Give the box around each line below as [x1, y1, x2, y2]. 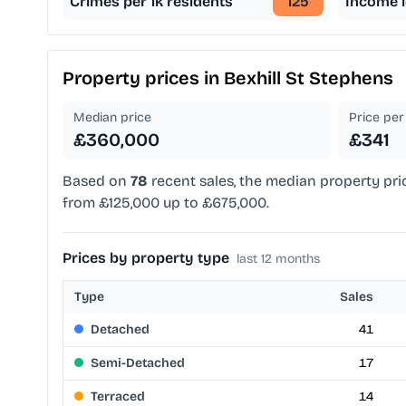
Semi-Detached [91, 355, 185, 372]
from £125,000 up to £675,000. [63, 194, 269, 212]
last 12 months [237, 251, 320, 267]
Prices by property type [63, 249, 229, 267]
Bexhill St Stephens [224, 67, 393, 90]
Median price [73, 110, 151, 126]
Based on [63, 172, 130, 190]
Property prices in [63, 67, 224, 90]
